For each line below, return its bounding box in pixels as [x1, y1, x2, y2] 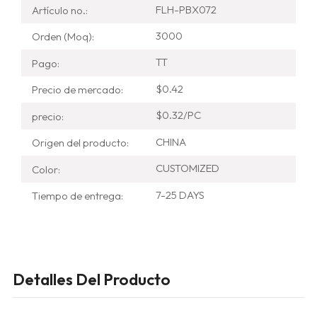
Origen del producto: [32, 136, 129, 150]
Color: [32, 162, 60, 176]
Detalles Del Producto [12, 270, 171, 290]
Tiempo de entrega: [32, 189, 123, 203]
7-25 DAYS [156, 188, 204, 202]
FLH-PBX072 [156, 2, 217, 16]
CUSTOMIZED [156, 161, 219, 175]
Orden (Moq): [32, 30, 94, 44]
